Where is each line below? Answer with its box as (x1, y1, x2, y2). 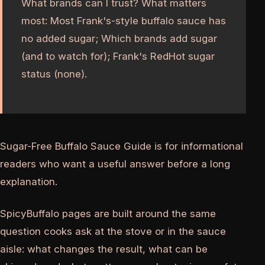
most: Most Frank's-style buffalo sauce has (21, 15, 226, 27)
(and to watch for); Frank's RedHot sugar (21, 50, 215, 63)
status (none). (21, 68, 87, 80)
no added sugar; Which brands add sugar (21, 33, 217, 45)
